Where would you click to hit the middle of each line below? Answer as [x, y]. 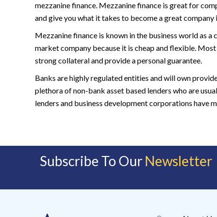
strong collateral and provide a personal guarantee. [118, 60]
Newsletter [178, 161]
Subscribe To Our [92, 161]
